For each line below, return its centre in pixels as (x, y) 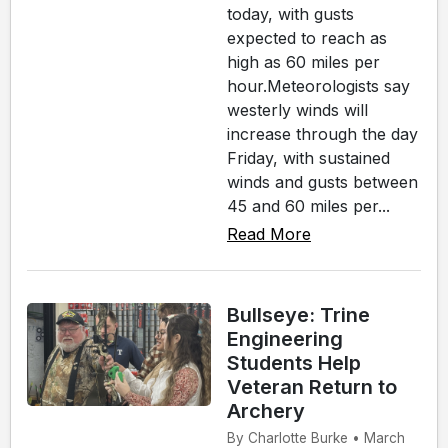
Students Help (294, 362)
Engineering (285, 338)
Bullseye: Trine (298, 314)
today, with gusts (290, 13)
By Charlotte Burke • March (316, 437)
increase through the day (322, 133)
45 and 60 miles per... (308, 205)
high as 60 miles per (303, 61)
